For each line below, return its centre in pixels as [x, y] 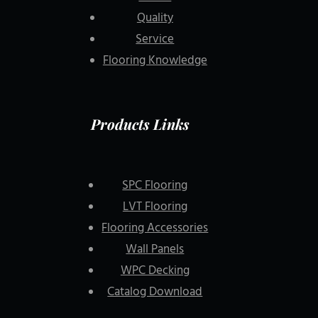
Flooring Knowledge [155, 61]
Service [155, 39]
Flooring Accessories [155, 228]
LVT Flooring [155, 207]
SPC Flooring [155, 186]
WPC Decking [155, 271]
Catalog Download [155, 292]
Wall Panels [155, 250]
